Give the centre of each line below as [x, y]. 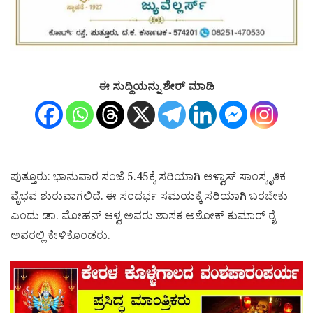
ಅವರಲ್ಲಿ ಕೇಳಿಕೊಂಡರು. [60, 237]
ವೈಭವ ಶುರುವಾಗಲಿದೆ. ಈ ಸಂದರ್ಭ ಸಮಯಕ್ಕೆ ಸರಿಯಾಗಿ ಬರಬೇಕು [149, 198]
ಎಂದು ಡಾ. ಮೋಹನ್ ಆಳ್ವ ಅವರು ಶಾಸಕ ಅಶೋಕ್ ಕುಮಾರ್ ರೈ [143, 218]
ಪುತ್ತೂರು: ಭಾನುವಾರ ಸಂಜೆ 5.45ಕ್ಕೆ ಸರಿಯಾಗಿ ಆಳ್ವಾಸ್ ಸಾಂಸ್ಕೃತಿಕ [148, 179]
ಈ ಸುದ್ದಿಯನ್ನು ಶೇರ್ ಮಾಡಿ [156, 88]
